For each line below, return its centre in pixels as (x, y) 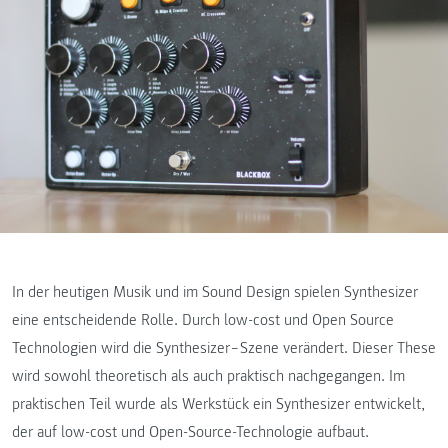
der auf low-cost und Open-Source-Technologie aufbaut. (190, 431)
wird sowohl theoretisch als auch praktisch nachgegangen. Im (208, 375)
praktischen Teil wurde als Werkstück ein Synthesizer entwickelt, (218, 403)
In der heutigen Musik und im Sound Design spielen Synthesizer (215, 291)
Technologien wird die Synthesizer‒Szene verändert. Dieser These (224, 347)
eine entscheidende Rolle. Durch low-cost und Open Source (203, 319)
